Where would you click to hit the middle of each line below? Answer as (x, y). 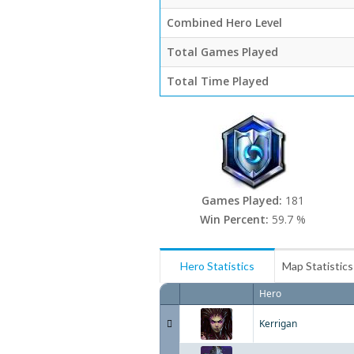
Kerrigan (278, 324)
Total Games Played (222, 52)
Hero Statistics (217, 266)
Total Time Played (218, 81)
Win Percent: (235, 219)
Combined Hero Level (224, 23)
